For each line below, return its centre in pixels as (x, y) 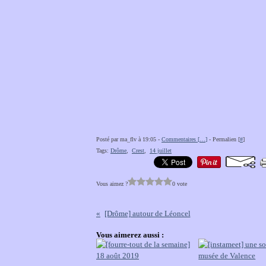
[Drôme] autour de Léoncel (147, 213)
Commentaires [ (180, 139)
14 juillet (161, 151)
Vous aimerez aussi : (130, 235)
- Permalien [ (224, 139)
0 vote (180, 183)
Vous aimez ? (112, 183)
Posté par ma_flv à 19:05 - (129, 139)
